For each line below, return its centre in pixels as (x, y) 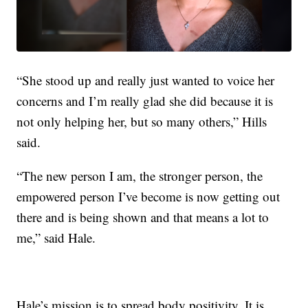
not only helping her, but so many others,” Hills (142, 122)
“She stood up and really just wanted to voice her (146, 80)
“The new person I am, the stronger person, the (140, 176)
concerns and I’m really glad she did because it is (145, 101)
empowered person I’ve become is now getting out (148, 197)
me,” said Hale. (56, 238)
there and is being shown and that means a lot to (143, 217)
